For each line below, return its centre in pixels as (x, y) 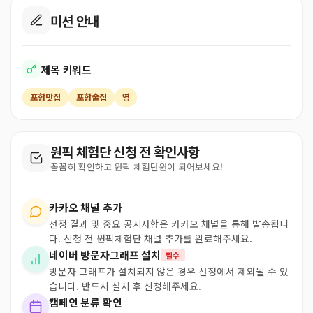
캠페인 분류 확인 (86, 302)
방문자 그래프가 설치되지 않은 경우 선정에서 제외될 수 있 (169, 271)
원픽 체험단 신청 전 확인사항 (125, 151)
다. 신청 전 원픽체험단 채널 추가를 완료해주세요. (151, 238)
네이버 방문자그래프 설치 (105, 255)
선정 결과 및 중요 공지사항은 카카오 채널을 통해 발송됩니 (169, 224)
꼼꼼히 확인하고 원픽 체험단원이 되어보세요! (137, 167)
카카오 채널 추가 (86, 207)
